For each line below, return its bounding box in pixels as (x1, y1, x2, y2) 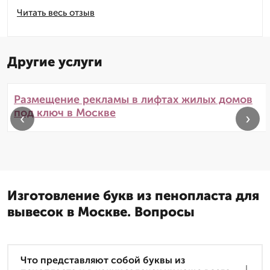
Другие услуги (7, 54, 102, 71)
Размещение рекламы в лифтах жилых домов (14, 93, 253, 107)
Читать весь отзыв (17, 7, 95, 19)
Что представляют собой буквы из (20, 254, 185, 266)
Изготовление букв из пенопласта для (7, 187, 259, 204)
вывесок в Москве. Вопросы (7, 204, 195, 221)
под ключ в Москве (14, 106, 116, 120)
